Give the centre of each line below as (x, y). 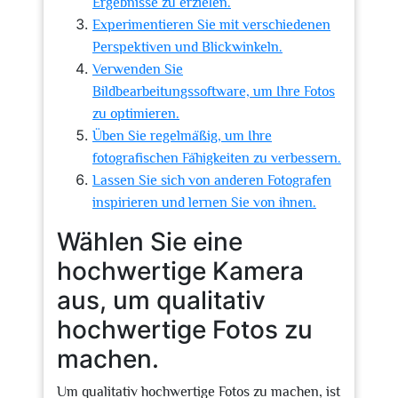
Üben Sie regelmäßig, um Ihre (182, 136)
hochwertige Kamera (180, 271)
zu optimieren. (136, 114)
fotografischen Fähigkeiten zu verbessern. (217, 158)
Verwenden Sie (138, 69)
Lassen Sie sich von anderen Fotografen (212, 180)
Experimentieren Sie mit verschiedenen (211, 25)
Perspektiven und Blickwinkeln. (187, 47)
